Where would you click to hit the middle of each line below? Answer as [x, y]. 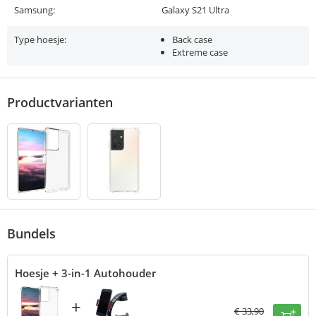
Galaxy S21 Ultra [195, 10]
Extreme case [200, 53]
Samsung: [35, 10]
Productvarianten [60, 103]
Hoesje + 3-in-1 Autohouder [85, 273]
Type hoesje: [40, 40]
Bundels [31, 234]
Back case [192, 40]
